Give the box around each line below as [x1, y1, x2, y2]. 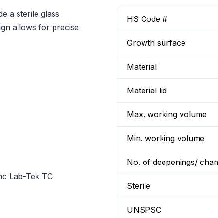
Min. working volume [127, 133, 204, 143]
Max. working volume [127, 109, 207, 119]
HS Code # [127, 14, 167, 24]
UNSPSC [127, 205, 161, 215]
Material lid [127, 86, 167, 95]
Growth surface [127, 38, 185, 48]
